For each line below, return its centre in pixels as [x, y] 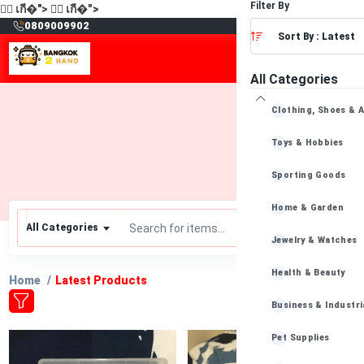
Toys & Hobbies [308, 143]
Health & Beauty [308, 273]
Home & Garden [308, 208]
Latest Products [101, 280]
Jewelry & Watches [314, 240]
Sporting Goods [309, 175]
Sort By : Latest [316, 37]
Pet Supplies [301, 338]
